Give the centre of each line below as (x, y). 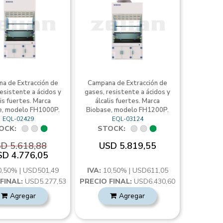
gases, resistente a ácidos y (128, 92)
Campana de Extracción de (128, 83)
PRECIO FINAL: (106, 181)
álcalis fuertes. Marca (128, 101)
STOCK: (112, 129)
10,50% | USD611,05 (135, 170)
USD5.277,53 (44, 181)
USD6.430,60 (154, 181)
